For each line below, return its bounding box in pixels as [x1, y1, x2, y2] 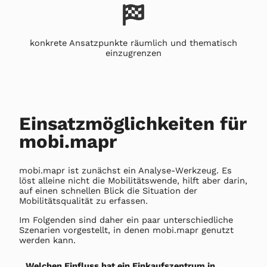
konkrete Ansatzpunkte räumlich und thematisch [30, 38, 237, 49]
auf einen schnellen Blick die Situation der [19, 185, 197, 197]
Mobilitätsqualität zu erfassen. [19, 195, 148, 207]
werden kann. [19, 235, 76, 246]
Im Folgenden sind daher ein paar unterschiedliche [19, 215, 233, 225]
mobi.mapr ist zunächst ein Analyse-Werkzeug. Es [19, 165, 232, 176]
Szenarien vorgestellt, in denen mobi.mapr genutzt [19, 225, 234, 235]
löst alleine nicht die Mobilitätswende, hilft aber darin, [19, 175, 247, 187]
